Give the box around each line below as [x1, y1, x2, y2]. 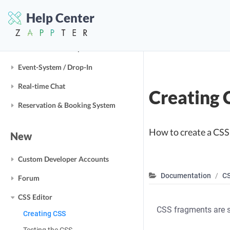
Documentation [161, 171, 211, 180]
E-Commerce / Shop [18, 44, 82, 52]
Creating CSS [23, 209, 66, 218]
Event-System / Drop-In [18, 63, 92, 71]
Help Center [26, 10, 94, 25]
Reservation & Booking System [18, 101, 116, 109]
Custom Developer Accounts [18, 155, 109, 163]
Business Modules [10, 19, 95, 31]
